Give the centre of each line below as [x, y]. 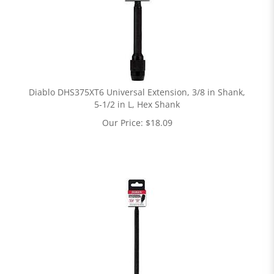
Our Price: [122, 123]
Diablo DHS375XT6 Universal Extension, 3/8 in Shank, [137, 92]
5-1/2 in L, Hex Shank [137, 104]
